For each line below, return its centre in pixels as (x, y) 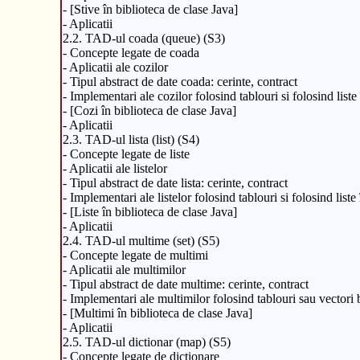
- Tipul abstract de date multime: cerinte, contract (185, 284)
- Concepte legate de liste (126, 153)
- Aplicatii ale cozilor (115, 67)
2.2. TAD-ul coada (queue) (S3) (143, 38)
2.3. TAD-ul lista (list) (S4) (131, 139)
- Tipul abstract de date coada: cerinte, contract (180, 81)
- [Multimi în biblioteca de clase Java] (157, 313)
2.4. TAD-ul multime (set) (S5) (141, 240)
